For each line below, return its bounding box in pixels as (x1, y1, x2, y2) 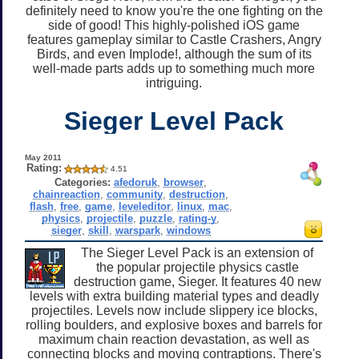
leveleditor (118, 200, 171, 212)
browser (163, 175, 204, 188)
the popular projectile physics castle (95, 260, 299, 274)
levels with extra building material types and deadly (29, 288, 319, 303)
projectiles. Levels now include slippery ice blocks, (30, 303, 317, 317)
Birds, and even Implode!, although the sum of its (36, 46, 312, 61)
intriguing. (146, 75, 202, 90)
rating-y (179, 212, 217, 224)
